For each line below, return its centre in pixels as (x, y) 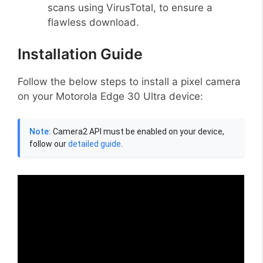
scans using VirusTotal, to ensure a (130, 8)
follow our (49, 144)
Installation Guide (80, 54)
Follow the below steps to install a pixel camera (129, 81)
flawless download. (93, 23)
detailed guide (95, 144)
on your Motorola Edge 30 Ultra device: (110, 96)
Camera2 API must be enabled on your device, (138, 132)
